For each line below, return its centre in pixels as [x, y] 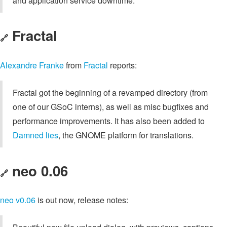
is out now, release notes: [82, 200]
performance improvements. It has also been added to [109, 121]
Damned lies [35, 135]
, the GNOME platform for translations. [126, 135]
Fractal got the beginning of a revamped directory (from [110, 93]
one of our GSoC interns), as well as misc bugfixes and [111, 107]
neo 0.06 [40, 170]
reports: [122, 65]
